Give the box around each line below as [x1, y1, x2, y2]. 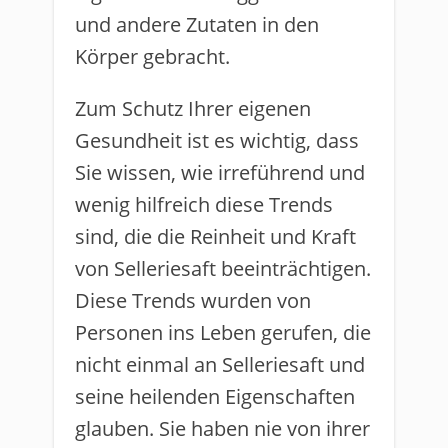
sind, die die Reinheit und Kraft [75, 223, 356, 250]
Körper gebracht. [75, 43, 230, 70]
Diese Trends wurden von [75, 287, 311, 314]
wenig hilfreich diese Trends [75, 191, 333, 218]
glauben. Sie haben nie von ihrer [75, 415, 370, 442]
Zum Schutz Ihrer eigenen [75, 95, 311, 122]
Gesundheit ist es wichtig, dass [75, 127, 359, 154]
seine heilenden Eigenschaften [75, 383, 355, 410]
